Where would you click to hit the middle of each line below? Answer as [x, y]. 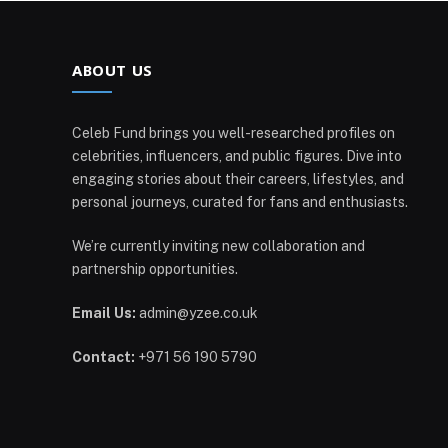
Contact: [103, 357]
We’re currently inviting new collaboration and [218, 246]
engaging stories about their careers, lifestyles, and [238, 179]
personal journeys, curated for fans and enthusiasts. [240, 202]
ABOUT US [112, 70]
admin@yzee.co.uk [197, 313]
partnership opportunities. [155, 269]
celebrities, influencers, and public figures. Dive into [237, 156]
